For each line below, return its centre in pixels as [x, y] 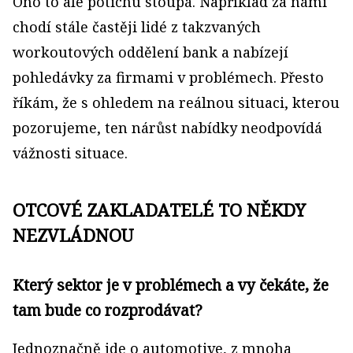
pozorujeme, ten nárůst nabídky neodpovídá [167, 128]
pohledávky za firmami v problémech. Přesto [168, 77]
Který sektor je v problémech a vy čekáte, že [171, 285]
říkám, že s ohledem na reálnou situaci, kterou [176, 102]
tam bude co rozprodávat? [108, 310]
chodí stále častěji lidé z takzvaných [137, 27]
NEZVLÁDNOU [73, 235]
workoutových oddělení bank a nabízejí [150, 52]
